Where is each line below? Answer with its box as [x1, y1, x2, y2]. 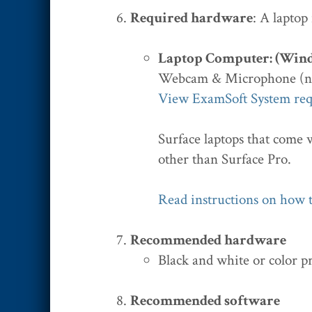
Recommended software [130, 290, 280, 310]
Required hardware [130, 8, 253, 27]
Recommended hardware [130, 230, 286, 249]
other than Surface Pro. [158, 149, 291, 169]
